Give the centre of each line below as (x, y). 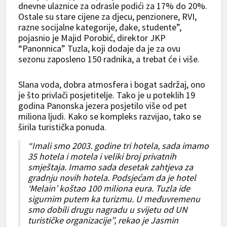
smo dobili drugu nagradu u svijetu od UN (108, 209)
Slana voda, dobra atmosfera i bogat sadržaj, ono (112, 84)
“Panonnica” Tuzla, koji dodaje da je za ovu (99, 48)
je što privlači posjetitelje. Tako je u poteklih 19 (107, 95)
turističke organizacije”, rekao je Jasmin (103, 220)
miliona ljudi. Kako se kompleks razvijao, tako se (110, 116)
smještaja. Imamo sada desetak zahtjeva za (110, 167)
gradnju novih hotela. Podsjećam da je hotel (112, 177)
